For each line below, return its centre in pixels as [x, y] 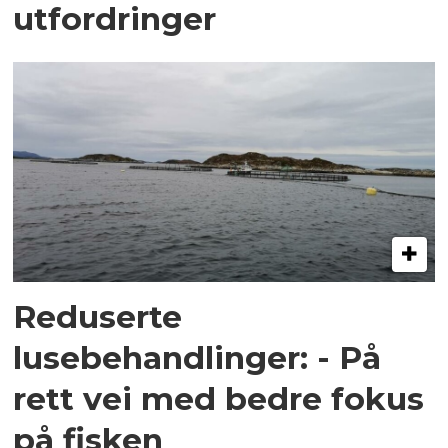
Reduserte [98, 317]
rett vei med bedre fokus [219, 399]
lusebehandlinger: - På [197, 358]
